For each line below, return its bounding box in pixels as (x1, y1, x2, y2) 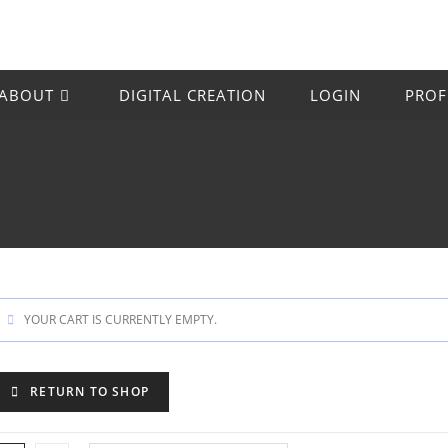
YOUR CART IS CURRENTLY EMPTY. (24, 311, 217, 328)
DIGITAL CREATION (118, 85, 266, 105)
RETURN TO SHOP (26, 383, 149, 400)
